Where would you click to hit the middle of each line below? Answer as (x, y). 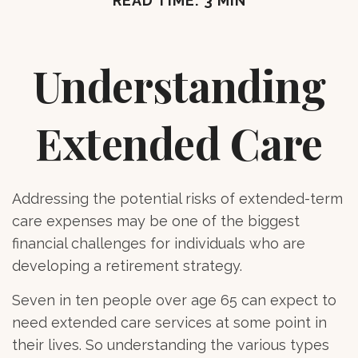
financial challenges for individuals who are (159, 243)
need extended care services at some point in (169, 322)
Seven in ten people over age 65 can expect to (174, 300)
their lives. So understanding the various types (171, 344)
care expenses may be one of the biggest (156, 221)
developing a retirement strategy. (127, 265)
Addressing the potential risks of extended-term (177, 198)
